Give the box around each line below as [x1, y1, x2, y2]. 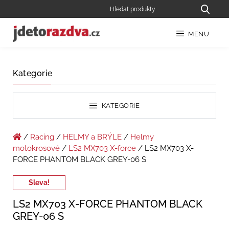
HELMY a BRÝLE [63, 132, 122, 142]
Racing [30, 132, 54, 142]
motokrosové [13, 144, 60, 153]
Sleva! [29, 178, 50, 187]
